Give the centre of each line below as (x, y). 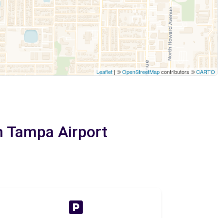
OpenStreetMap (141, 72)
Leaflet (104, 72)
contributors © (178, 72)
